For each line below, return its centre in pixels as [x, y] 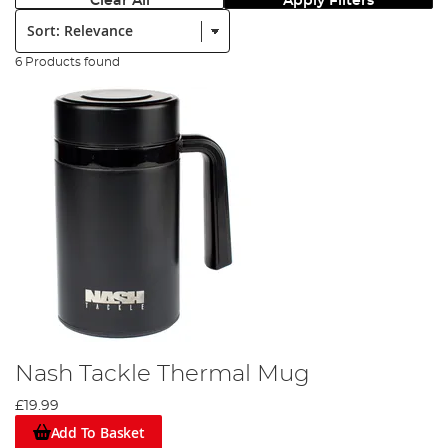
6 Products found [67, 61]
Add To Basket [97, 433]
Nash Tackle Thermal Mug [162, 373]
